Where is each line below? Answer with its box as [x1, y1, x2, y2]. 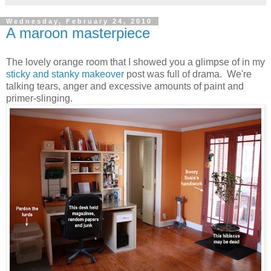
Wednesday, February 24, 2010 [6, 17, 152, 25]
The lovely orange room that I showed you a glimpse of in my [6, 56, 265, 67]
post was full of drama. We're [124, 68, 252, 79]
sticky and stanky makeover [6, 68, 124, 79]
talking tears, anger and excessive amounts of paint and [6, 80, 244, 91]
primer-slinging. [6, 93, 80, 103]
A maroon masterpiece [6, 24, 150, 41]
